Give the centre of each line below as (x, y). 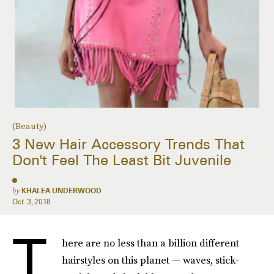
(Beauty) (29, 126)
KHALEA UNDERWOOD (61, 191)
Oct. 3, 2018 (32, 202)
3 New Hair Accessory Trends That (128, 144)
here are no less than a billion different (150, 243)
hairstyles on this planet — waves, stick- (150, 260)
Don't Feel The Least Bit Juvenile (122, 160)
